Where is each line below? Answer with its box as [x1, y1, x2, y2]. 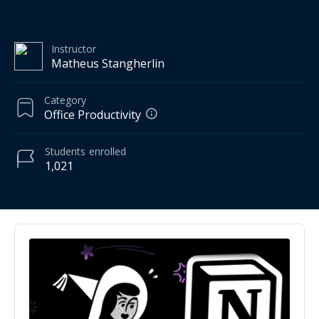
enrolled [89, 144, 126, 158]
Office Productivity [44, 106, 141, 122]
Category [44, 93, 86, 107]
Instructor [51, 41, 96, 56]
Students [45, 144, 85, 158]
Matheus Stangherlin [51, 55, 164, 71]
